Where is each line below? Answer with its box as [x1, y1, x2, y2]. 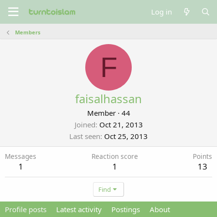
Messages [5, 152, 36, 161]
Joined [74, 120, 95, 129]
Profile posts [5, 204, 46, 214]
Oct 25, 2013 [104, 131, 148, 141]
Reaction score [91, 152, 138, 161]
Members [15, 29, 40, 36]
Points [193, 152, 212, 161]
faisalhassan [75, 91, 142, 107]
